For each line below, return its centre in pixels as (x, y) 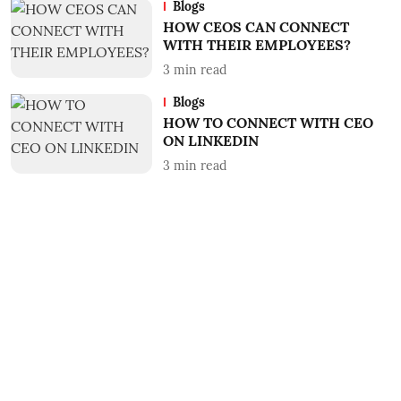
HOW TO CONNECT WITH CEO (268, 123)
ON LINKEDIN (210, 141)
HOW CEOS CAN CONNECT (256, 27)
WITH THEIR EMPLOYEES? (256, 45)
